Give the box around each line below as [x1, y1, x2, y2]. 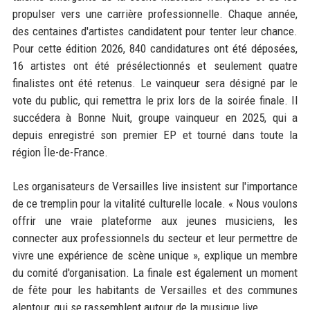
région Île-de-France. [12, 145, 108, 159]
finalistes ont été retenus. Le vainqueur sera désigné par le [12, 75, 298, 90]
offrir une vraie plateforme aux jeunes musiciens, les [12, 213, 298, 228]
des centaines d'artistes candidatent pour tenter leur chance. [12, 24, 298, 38]
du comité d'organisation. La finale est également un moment [12, 265, 298, 280]
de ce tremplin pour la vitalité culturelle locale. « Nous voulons [12, 196, 298, 210]
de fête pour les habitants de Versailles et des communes [12, 282, 298, 297]
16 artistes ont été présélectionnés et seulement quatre [12, 58, 298, 73]
